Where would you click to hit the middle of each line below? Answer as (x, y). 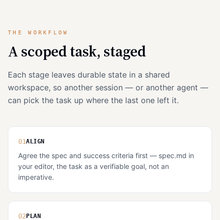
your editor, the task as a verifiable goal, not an (94, 166)
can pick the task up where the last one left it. (93, 100)
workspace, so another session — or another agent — (108, 87)
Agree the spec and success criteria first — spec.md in (106, 155)
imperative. (36, 177)
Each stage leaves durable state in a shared (89, 75)
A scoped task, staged (77, 51)
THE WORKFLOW (38, 33)
